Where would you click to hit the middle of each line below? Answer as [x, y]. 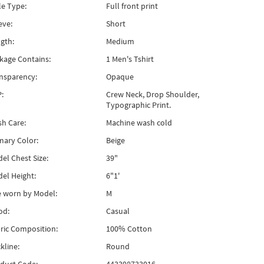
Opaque [120, 77]
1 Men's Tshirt [130, 59]
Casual [118, 211]
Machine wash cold [139, 123]
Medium [120, 41]
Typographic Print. [138, 105]
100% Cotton [129, 229]
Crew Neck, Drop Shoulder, [152, 94]
